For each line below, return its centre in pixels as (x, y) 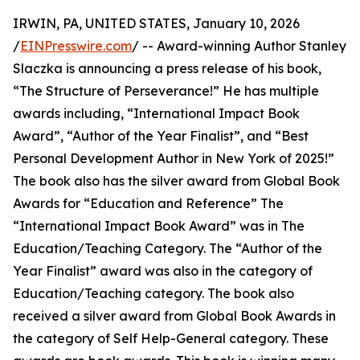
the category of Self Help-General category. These (171, 339)
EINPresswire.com (76, 46)
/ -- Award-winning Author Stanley (239, 46)
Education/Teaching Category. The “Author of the (168, 249)
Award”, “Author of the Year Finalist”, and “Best (161, 136)
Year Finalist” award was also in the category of (163, 271)
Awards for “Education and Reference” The (148, 204)
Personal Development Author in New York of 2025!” (174, 159)
